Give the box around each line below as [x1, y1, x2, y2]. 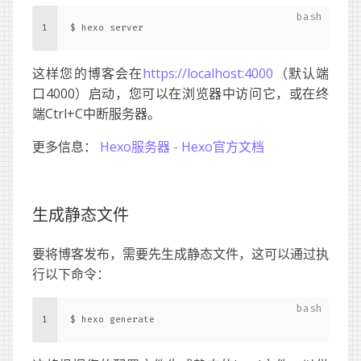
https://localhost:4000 [143, 64, 274, 82]
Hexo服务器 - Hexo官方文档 [100, 137, 264, 156]
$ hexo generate [70, 313, 155, 326]
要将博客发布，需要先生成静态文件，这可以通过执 [32, 244, 329, 263]
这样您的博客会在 [32, 64, 143, 82]
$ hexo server [70, 21, 143, 34]
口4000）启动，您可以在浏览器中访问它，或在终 [32, 84, 329, 102]
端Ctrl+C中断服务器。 [32, 104, 160, 122]
